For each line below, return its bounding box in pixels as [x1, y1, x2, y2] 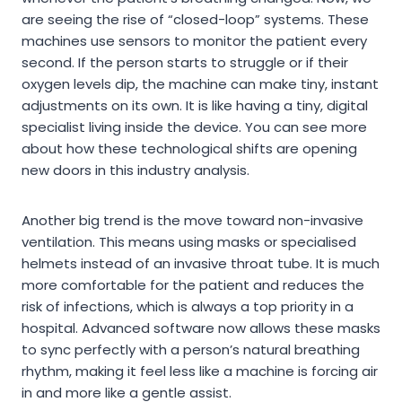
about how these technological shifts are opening [22, 139, 357, 159]
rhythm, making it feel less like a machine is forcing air [22, 362, 378, 381]
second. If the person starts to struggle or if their [22, 53, 348, 73]
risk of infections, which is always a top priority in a [22, 297, 354, 317]
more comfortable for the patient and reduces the [22, 275, 364, 295]
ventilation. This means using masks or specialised [22, 232, 356, 252]
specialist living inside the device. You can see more [22, 118, 367, 137]
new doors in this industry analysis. [22, 161, 249, 180]
